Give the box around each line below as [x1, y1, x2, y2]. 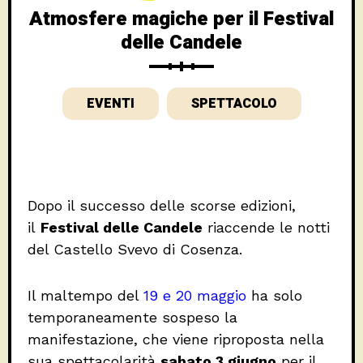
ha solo [246, 287, 302, 305]
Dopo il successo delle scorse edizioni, [28, 197, 296, 215]
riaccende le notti [203, 219, 330, 237]
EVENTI [86, 94, 135, 114]
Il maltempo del [28, 287, 143, 305]
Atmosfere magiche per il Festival [29, 5, 334, 34]
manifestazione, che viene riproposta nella [28, 331, 324, 348]
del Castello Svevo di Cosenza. [28, 241, 242, 258]
